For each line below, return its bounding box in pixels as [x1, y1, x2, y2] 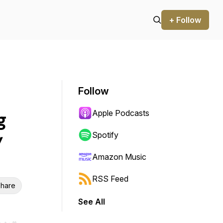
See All [78, 197, 105, 207]
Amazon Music [92, 152, 146, 162]
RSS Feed [92, 174, 128, 184]
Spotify [92, 130, 118, 140]
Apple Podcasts [92, 108, 149, 118]
